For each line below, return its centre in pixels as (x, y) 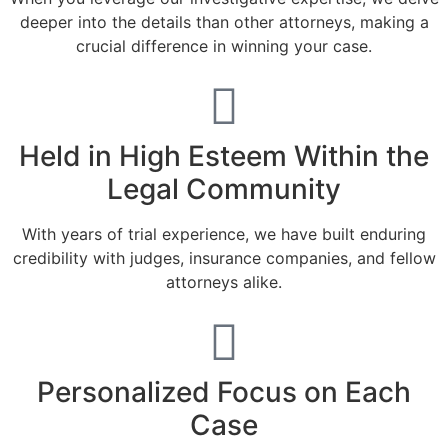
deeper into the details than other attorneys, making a (224, 22)
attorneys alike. (224, 282)
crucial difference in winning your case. (224, 46)
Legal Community (224, 189)
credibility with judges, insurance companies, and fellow (224, 258)
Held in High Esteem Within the (224, 156)
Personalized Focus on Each (224, 392)
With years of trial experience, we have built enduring (224, 234)
